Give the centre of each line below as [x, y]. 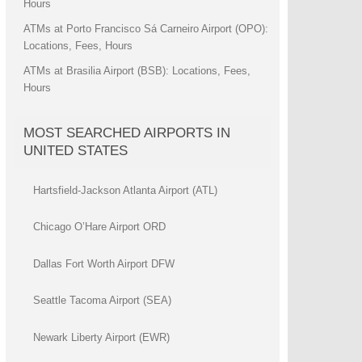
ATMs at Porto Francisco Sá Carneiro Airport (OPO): [145, 29]
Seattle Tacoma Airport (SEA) [102, 301]
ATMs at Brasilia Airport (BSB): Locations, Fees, [137, 71]
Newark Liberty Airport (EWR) [101, 337]
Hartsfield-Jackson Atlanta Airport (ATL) [125, 190]
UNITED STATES [75, 151]
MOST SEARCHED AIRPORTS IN [126, 133]
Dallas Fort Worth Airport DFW [103, 263]
